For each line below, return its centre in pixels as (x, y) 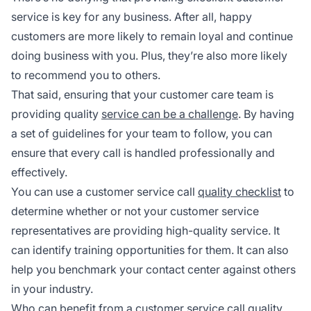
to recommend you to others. (86, 75)
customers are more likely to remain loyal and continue (152, 36)
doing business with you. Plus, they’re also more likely (149, 55)
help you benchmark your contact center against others (153, 269)
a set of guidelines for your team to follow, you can (142, 133)
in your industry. (52, 288)
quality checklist (239, 191)
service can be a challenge (170, 114)
